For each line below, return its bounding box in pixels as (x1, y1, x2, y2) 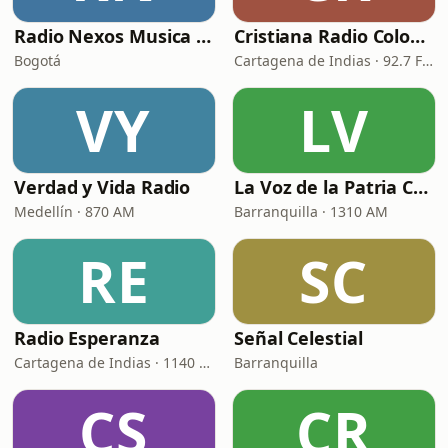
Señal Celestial (234, 326, 363, 350)
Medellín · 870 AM (14, 202, 135, 221)
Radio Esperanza (14, 326, 160, 350)
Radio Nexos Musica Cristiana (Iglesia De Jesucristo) (196, 24, 212, 48)
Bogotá (14, 51, 61, 70)
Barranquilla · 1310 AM (234, 202, 388, 221)
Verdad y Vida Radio (14, 175, 191, 199)
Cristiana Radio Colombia (410, 24, 426, 48)
